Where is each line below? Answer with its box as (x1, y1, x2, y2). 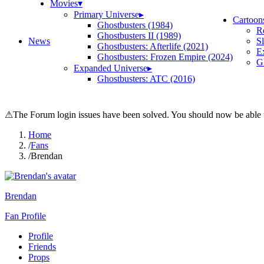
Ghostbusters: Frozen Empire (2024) (97, 52, 233, 62)
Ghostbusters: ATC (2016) (97, 74, 195, 84)
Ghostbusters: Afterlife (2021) (97, 41, 208, 51)
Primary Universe (74, 9, 139, 19)
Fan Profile (5, 211, 46, 221)
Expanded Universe (74, 63, 147, 73)
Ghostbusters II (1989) (97, 31, 181, 41)
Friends (28, 242, 56, 252)
